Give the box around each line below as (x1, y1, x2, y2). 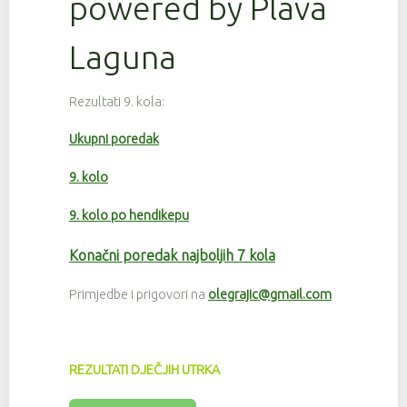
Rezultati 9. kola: (69, 94, 164, 109)
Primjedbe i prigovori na (69, 286, 208, 302)
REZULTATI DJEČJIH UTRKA (69, 362, 220, 378)
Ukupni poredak (69, 132, 159, 147)
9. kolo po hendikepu (69, 208, 189, 223)
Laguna (69, 37, 176, 75)
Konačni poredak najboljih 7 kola (69, 246, 275, 263)
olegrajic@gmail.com (208, 286, 332, 302)
